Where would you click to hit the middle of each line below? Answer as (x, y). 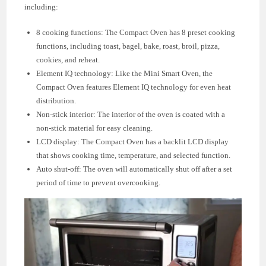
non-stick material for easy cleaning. (95, 128)
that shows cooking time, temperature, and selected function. (134, 155)
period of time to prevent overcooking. (99, 182)
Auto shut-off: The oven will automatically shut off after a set (134, 169)
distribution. (56, 100)
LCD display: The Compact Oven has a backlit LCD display (133, 141)
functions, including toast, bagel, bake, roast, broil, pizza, (128, 46)
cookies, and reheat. (68, 59)
